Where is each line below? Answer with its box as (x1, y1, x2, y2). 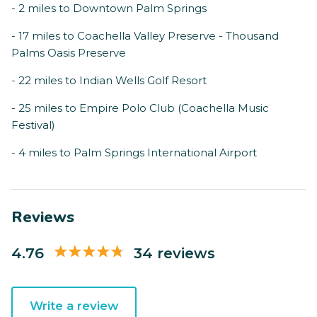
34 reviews (134, 243, 215, 262)
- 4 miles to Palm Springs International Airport (11, 146, 257, 160)
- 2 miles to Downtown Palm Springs (11, 1, 207, 16)
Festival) (11, 118, 55, 132)
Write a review (29, 299, 119, 313)
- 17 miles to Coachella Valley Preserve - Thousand (11, 29, 279, 43)
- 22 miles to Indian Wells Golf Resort (11, 74, 207, 88)
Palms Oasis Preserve (11, 46, 126, 60)
